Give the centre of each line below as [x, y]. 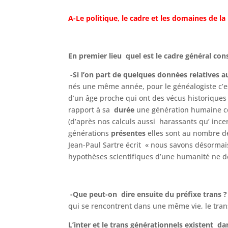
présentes [129, 133]
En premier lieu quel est [112, 55]
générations [90, 133]
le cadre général [185, 55]
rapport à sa [91, 109]
